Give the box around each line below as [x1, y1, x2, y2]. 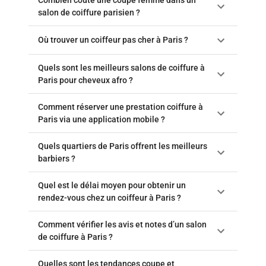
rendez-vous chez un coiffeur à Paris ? [38, 192, 181, 202]
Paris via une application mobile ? [38, 114, 165, 124]
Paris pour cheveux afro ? [38, 75, 133, 85]
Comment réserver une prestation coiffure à [38, 102, 203, 112]
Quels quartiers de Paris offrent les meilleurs [38, 141, 207, 151]
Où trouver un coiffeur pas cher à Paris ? [38, 35, 188, 45]
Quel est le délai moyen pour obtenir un [38, 180, 186, 190]
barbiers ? [38, 153, 75, 163]
